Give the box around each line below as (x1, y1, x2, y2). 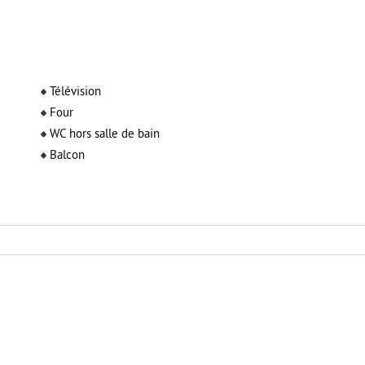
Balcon (49, 148, 85, 164)
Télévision (49, 85, 101, 100)
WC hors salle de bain (49, 127, 160, 143)
